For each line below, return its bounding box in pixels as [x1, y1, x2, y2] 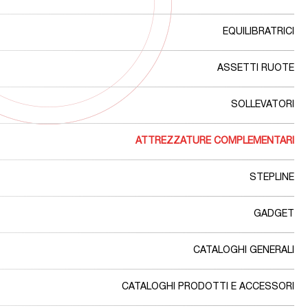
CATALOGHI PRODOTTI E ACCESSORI [122, 283, 294, 292]
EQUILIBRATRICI [223, 27, 294, 37]
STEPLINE [250, 173, 294, 183]
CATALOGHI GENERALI [193, 246, 294, 256]
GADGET [254, 210, 294, 219]
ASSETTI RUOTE [217, 64, 294, 74]
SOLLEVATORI [231, 100, 294, 110]
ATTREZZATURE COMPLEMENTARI [135, 137, 294, 146]
